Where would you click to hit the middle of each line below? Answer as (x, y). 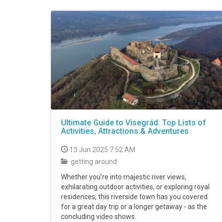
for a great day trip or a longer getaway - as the (134, 207)
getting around (93, 162)
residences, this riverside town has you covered (134, 197)
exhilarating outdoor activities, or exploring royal (135, 187)
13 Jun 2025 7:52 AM (102, 150)
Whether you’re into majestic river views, (124, 177)
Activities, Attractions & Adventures (125, 131)
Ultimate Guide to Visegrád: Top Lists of (134, 123)
